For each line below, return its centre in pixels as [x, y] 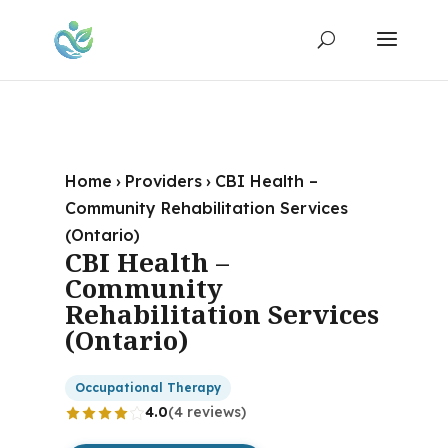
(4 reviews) [206, 412]
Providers [163, 181]
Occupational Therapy [147, 387]
